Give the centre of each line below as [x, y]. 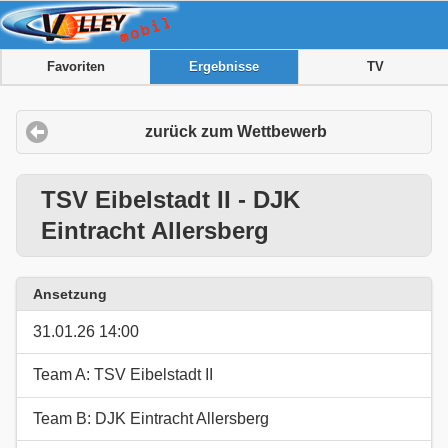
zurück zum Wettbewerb [236, 131]
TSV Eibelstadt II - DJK [170, 200]
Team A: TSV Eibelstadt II [123, 375]
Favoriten [75, 66]
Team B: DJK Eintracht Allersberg [151, 418]
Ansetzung [70, 293]
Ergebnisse [224, 66]
